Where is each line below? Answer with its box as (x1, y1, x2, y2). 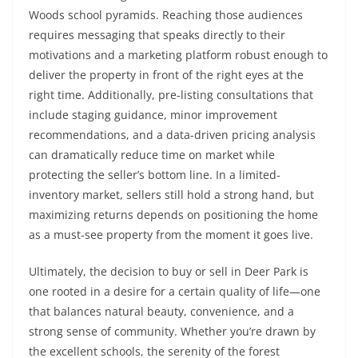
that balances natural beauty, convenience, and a (29, 304, 294, 319)
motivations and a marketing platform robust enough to (29, 47, 328, 62)
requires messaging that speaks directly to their (29, 27, 285, 42)
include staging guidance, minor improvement (29, 107, 277, 122)
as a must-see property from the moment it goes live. (29, 227, 313, 242)
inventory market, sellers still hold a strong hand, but (29, 187, 314, 202)
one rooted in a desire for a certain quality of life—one (29, 284, 320, 299)
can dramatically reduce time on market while (29, 147, 275, 162)
